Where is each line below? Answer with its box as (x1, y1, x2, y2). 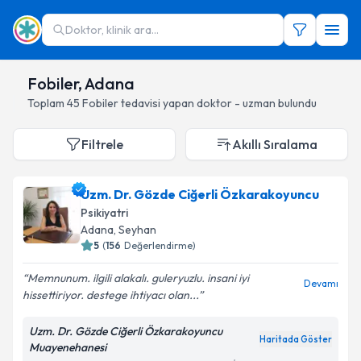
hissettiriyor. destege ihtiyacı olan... (23, 288, 198, 302)
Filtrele (81, 136, 123, 152)
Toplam (27, 96, 67, 110)
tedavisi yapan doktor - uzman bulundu (121, 96, 317, 110)
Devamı (304, 277, 338, 289)
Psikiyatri (81, 205, 128, 220)
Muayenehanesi (29, 340, 106, 355)
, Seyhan (114, 222, 156, 237)
